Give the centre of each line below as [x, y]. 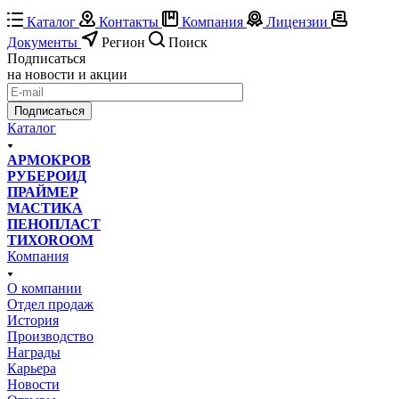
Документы [42, 42]
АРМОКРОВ [49, 159]
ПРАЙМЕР [43, 191]
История [33, 320]
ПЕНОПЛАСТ [54, 224]
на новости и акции [67, 74]
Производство [50, 336]
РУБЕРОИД [47, 175]
